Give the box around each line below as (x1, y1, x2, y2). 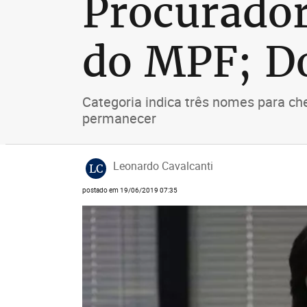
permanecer (82, 109, 156, 127)
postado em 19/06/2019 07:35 (82, 186, 177, 195)
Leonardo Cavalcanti (112, 158, 213, 173)
